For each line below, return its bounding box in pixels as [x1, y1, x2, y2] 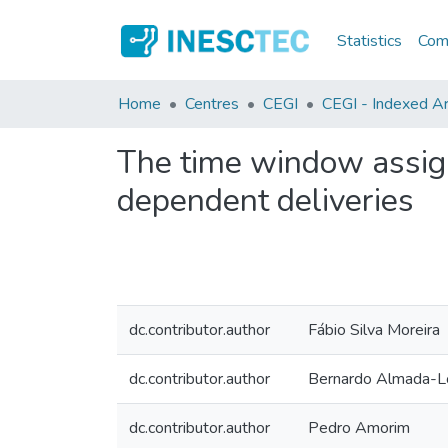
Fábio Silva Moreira [308, 319, 440, 341]
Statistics [337, 29, 403, 52]
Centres [185, 93, 239, 115]
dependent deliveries [117, 179, 414, 222]
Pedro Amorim [308, 417, 410, 439]
